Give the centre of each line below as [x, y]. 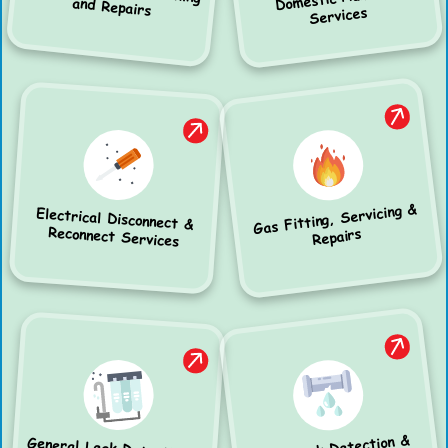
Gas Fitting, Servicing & [335, 218]
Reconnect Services [113, 236]
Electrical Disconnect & [114, 218]
